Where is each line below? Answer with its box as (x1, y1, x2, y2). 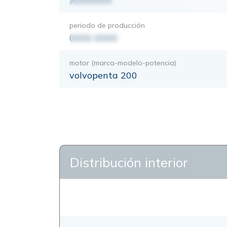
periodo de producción (69, 20, 145, 30)
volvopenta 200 (69, 69, 137, 81)
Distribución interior (70, 154, 188, 170)
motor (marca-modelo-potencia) (69, 58, 176, 67)
